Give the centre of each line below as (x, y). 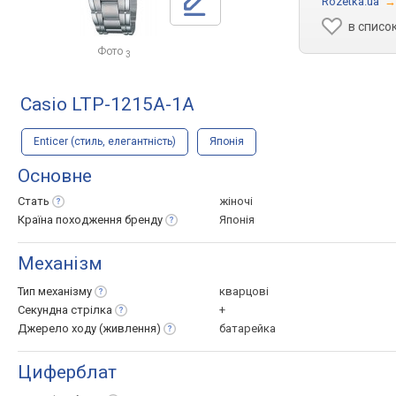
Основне (55, 176)
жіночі (236, 201)
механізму (65, 291)
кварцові (244, 291)
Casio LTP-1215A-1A (107, 104)
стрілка (91, 310)
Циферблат (67, 372)
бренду (144, 220)
